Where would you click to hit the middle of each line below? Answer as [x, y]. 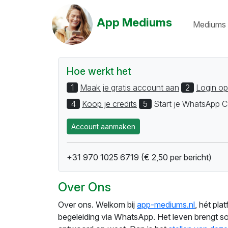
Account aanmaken [103, 127]
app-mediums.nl [166, 205]
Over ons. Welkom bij [97, 205]
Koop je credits [109, 104]
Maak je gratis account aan [130, 88]
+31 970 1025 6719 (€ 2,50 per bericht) [139, 158]
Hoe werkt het [99, 71]
